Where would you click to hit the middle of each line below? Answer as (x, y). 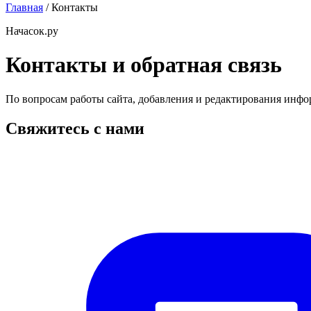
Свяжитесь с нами (75, 128)
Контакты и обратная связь (144, 65)
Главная (24, 7)
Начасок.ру (32, 31)
